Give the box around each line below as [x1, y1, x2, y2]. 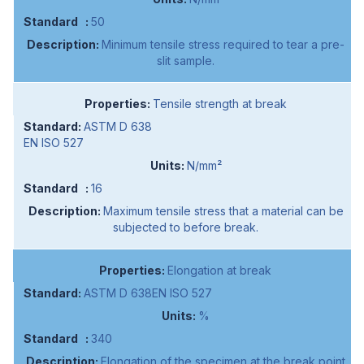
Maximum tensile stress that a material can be [102, 204, 344, 219]
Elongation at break [167, 263, 271, 278]
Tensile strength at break [152, 97, 287, 111]
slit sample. [157, 54, 214, 68]
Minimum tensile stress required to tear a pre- [102, 37, 344, 52]
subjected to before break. [113, 220, 258, 235]
